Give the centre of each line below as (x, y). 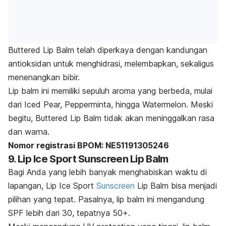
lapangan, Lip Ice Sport (52, 186)
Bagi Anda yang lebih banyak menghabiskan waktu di (107, 172)
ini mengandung (174, 200)
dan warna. (29, 132)
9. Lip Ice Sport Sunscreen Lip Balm (88, 159)
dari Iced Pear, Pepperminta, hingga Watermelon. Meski (110, 105)
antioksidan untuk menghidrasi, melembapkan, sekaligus (111, 64)
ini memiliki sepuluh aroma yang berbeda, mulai (126, 91)
